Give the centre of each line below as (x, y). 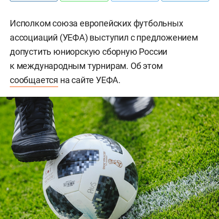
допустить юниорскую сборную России (89, 52)
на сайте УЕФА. (90, 80)
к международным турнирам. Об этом (86, 66)
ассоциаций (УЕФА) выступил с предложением (104, 37)
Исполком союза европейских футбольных (97, 23)
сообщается (34, 80)
